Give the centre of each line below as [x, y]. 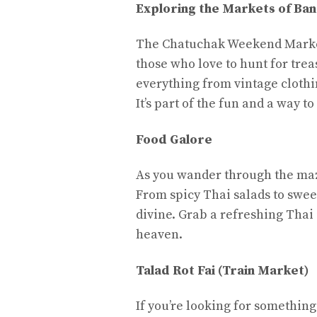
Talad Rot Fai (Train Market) [222, 270]
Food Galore [174, 139]
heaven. [159, 235]
